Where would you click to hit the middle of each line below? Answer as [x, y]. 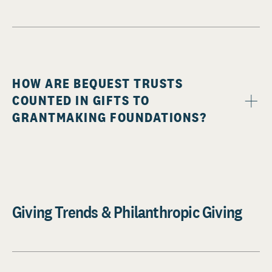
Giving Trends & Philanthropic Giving [127, 212]
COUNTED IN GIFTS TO [81, 100]
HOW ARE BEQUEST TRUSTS [97, 83]
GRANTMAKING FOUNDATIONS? [109, 117]
